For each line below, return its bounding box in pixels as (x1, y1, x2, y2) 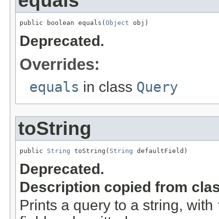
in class (79, 79, 136, 95)
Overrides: (20, 55, 100, 74)
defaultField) (133, 147, 188, 155)
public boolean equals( (20, 19, 106, 27)
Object (106, 19, 129, 27)
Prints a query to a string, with (20, 197, 217, 214)
